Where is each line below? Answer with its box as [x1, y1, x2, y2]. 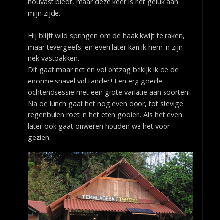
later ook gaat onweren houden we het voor [27, 121, 170, 131]
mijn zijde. [27, 8, 60, 18]
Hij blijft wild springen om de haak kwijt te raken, [27, 31, 185, 41]
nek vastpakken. [27, 54, 79, 63]
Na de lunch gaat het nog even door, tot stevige [27, 99, 183, 109]
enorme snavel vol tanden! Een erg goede [27, 76, 162, 86]
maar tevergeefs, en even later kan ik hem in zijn [27, 42, 183, 52]
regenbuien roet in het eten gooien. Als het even [27, 110, 182, 120]
